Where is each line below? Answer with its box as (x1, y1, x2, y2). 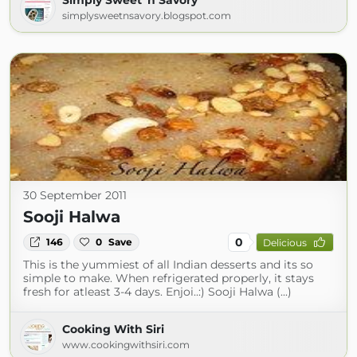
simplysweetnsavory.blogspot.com (62, 10, 231, 22)
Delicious (262, 236, 307, 249)
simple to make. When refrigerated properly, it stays (23, 271, 314, 285)
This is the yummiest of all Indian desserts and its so (23, 257, 313, 272)
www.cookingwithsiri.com (62, 339, 190, 351)
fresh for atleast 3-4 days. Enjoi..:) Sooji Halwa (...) (23, 284, 292, 299)
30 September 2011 (23, 188, 127, 202)
